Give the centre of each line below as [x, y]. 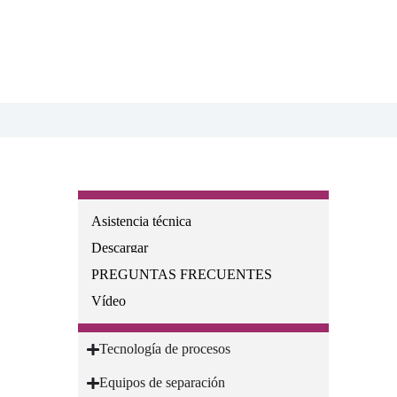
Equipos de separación [162, 383]
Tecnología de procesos [164, 349]
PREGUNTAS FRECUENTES [182, 275]
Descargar [120, 248]
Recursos [113, 210]
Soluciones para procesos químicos [185, 343]
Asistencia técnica [142, 222]
